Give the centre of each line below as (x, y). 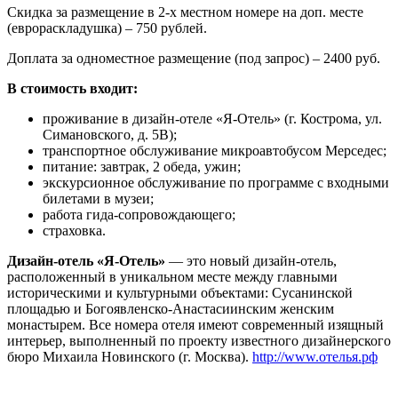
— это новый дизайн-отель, (253, 261)
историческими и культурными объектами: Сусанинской (180, 293)
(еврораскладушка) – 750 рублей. (107, 28)
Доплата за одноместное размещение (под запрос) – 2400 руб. (194, 59)
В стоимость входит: (74, 89)
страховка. (74, 231)
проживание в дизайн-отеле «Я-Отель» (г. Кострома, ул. (212, 119)
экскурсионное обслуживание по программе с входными (216, 183)
